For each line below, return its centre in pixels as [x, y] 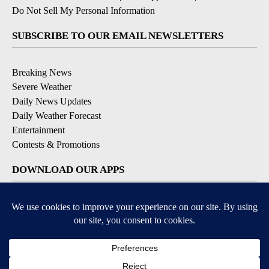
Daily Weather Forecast [56, 115]
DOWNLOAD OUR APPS [68, 169]
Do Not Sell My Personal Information [83, 10]
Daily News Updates [52, 101]
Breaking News [42, 72]
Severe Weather [42, 86]
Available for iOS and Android [134, 206]
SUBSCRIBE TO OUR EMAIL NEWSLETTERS [118, 35]
